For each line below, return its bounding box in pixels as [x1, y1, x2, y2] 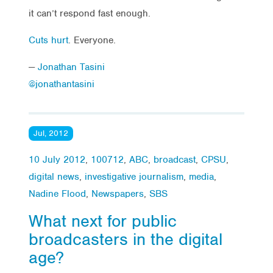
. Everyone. [68, 34, 116, 46]
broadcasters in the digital [29, 229, 222, 250]
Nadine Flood [29, 187, 86, 200]
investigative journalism [85, 170, 183, 183]
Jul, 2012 [34, 127, 68, 138]
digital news [29, 170, 79, 183]
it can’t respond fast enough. [29, 7, 151, 19]
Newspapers [91, 187, 144, 200]
